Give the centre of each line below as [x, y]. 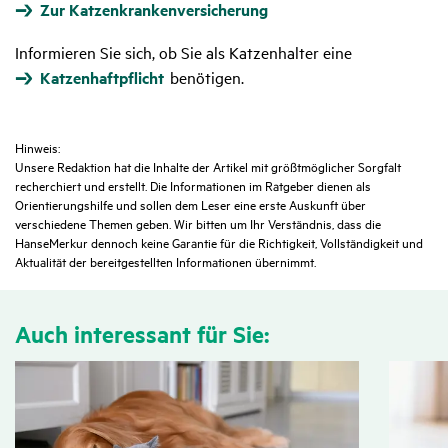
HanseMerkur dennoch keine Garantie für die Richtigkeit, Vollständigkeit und [219, 242]
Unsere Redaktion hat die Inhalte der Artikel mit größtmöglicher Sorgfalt [208, 166]
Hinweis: [39, 147]
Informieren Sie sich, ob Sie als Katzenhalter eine [183, 52]
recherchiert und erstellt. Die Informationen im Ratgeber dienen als [193, 185]
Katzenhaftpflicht [102, 78]
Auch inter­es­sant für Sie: [142, 334]
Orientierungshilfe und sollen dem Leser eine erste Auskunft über [190, 204]
